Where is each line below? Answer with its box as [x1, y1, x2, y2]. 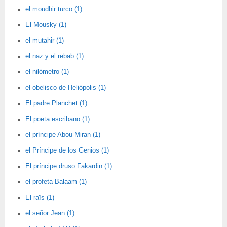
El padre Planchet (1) [25, 100, 87, 107]
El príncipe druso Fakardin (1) [25, 163, 112, 170]
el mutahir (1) [25, 37, 64, 44]
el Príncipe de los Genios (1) [25, 147, 109, 154]
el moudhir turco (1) [25, 6, 82, 13]
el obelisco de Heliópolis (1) [25, 84, 106, 91]
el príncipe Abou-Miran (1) [25, 131, 100, 138]
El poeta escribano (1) [25, 116, 90, 123]
